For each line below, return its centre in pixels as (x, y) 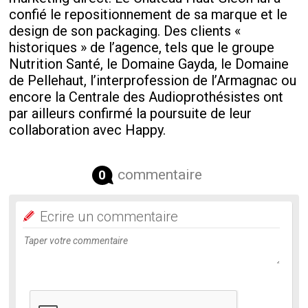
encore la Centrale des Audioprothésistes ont (146, 97)
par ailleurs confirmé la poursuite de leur (131, 113)
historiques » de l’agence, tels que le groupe (142, 47)
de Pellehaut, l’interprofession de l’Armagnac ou (153, 80)
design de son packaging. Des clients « (125, 31)
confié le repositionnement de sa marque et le (148, 14)
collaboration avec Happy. (88, 130)
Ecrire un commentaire (109, 216)
